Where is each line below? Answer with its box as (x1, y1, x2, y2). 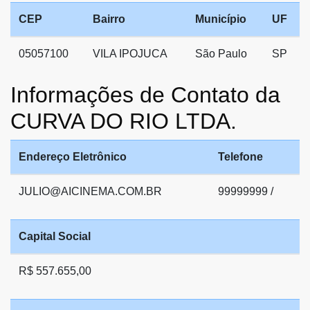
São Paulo (195, 47, 247, 60)
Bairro (93, 12, 125, 25)
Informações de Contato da (10, 82, 280, 107)
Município (195, 12, 246, 25)
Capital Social (19, 230, 91, 242)
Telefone (218, 150, 263, 163)
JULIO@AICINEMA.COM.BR (19, 185, 162, 197)
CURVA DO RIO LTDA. (10, 108, 237, 134)
